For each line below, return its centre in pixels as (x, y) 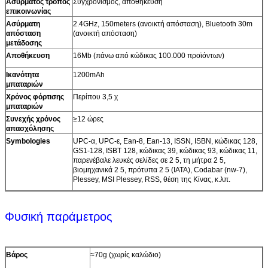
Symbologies (28, 141)
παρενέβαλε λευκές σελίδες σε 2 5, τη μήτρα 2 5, (149, 160)
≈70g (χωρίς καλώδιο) (126, 255)
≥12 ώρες (88, 119)
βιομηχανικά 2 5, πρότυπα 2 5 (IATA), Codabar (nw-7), (160, 170)
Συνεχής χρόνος (33, 119)
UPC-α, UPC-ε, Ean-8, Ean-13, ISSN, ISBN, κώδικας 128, (165, 141)
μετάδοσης (24, 43)
